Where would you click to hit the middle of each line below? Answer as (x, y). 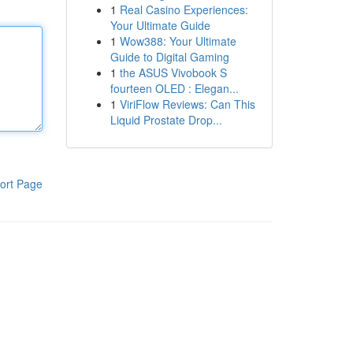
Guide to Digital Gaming (169, 57)
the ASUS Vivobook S (173, 72)
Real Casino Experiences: (184, 9)
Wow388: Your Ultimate (178, 41)
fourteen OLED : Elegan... (174, 88)
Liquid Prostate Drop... (166, 120)
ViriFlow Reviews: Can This (187, 104)
